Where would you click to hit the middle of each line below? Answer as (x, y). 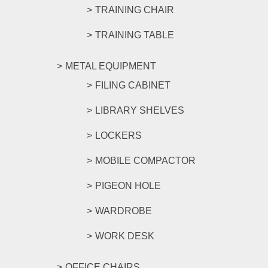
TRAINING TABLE (135, 35)
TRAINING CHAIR (135, 10)
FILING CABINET (133, 85)
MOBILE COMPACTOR (145, 161)
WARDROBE (124, 211)
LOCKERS (118, 135)
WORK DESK (125, 236)
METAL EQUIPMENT (111, 66)
